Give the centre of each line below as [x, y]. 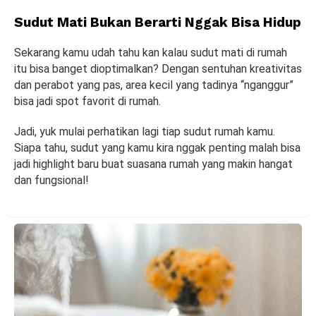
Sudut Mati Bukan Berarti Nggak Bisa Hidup [158, 23]
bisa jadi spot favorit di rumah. [87, 102]
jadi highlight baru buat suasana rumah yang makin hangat [153, 164]
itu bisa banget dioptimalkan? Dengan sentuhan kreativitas [158, 69]
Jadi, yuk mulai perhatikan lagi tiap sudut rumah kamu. [145, 132]
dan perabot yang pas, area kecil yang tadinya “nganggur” [154, 85]
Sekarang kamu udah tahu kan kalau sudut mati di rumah [151, 53]
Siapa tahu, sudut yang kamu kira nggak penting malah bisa [157, 148]
